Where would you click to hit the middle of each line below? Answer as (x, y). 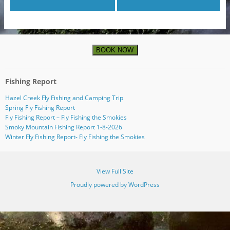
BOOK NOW (115, 50)
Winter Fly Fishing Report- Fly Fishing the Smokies (75, 137)
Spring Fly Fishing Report (40, 107)
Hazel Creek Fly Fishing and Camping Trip (64, 98)
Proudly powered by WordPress (115, 185)
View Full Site (115, 171)
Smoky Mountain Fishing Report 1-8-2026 (63, 127)
